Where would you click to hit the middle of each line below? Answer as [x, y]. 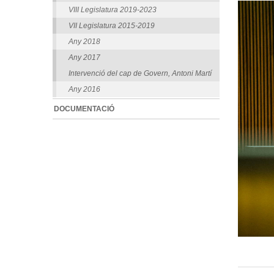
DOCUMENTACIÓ [84, 109]
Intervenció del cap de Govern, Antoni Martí [140, 74]
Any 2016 [84, 90]
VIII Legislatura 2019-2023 [112, 10]
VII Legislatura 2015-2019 [111, 26]
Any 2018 [84, 42]
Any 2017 [84, 58]
